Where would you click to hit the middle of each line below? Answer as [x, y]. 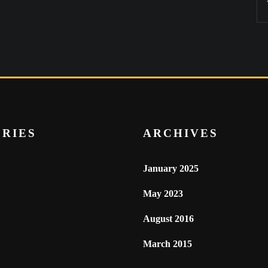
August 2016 [168, 219]
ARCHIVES [181, 133]
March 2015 [167, 244]
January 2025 [171, 168]
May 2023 [163, 194]
